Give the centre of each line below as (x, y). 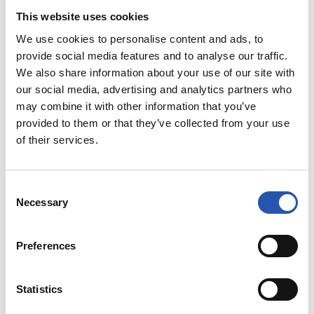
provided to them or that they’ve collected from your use (153, 123)
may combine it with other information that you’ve (136, 106)
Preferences (46, 245)
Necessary (42, 202)
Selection (26, 205)
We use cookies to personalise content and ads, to (140, 39)
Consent (25, 188)
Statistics (39, 289)
